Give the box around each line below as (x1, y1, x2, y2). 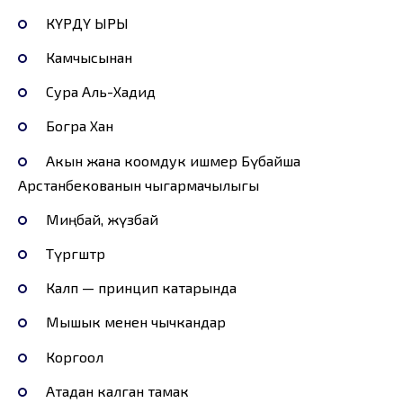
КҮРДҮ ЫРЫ (45, 13, 129, 31)
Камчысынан (45, 49, 132, 67)
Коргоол (45, 347, 103, 365)
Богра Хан (45, 117, 113, 135)
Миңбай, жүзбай (45, 210, 158, 228)
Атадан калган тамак (45, 381, 189, 399)
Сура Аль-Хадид (45, 83, 156, 101)
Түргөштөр (45, 244, 105, 262)
